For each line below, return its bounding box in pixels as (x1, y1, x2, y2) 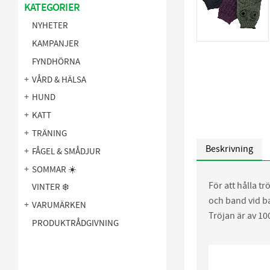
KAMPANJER (32, 38, 79, 50)
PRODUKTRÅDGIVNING (32, 218, 119, 229)
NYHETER (32, 20, 68, 32)
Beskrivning (206, 142, 253, 155)
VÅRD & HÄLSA (32, 74, 86, 86)
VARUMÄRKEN (32, 199, 86, 212)
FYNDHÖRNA (32, 55, 80, 67)
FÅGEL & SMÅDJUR (32, 145, 101, 157)
